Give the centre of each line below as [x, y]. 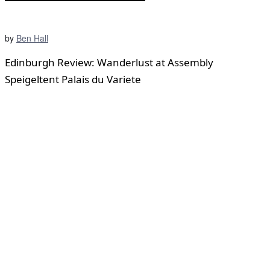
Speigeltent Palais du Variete [73, 79]
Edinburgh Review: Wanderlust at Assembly [109, 62]
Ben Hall [32, 38]
